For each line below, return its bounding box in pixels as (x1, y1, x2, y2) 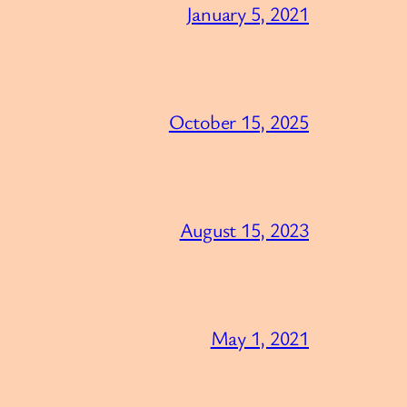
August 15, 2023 (179, 216, 309, 243)
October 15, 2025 (168, 108, 309, 135)
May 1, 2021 (210, 324, 309, 352)
